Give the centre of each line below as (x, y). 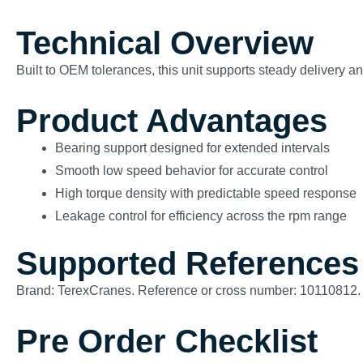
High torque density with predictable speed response (206, 193)
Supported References (188, 263)
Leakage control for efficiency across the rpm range (201, 216)
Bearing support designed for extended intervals (192, 148)
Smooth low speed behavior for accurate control (192, 171)
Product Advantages (172, 121)
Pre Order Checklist (167, 341)
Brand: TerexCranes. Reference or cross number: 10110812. (188, 290)
